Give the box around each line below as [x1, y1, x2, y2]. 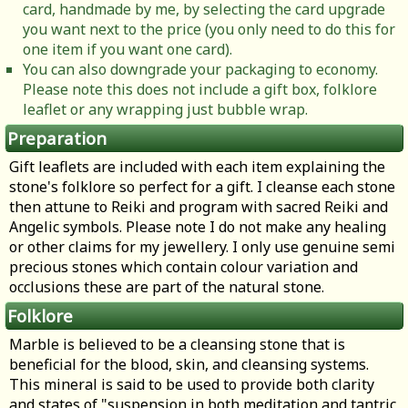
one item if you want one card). [23, 39, 232, 60]
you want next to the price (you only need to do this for [23, 19, 395, 40]
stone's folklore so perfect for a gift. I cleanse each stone [9, 177, 395, 198]
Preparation [7, 127, 107, 150]
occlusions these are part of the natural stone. [9, 277, 324, 298]
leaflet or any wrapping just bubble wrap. [23, 99, 308, 120]
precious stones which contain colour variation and [9, 257, 358, 278]
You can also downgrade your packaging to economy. [23, 59, 378, 80]
